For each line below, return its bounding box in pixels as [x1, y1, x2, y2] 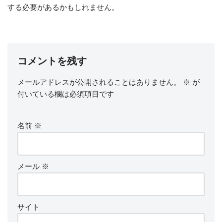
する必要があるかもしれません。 [7, 3, 119, 11]
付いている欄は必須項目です [17, 90, 114, 98]
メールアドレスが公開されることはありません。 [17, 78, 181, 86]
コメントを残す [17, 55, 87, 66]
